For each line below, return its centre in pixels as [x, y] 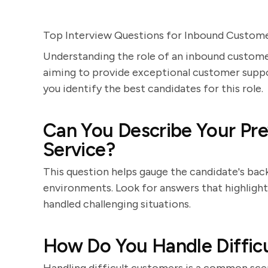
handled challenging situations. [117, 204]
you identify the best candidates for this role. [153, 89]
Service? [79, 150]
